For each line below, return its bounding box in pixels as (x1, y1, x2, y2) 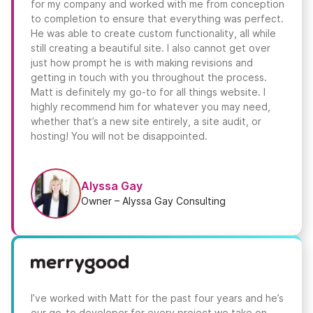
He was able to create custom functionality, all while (31, 27, 276, 40)
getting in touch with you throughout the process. (31, 71, 267, 84)
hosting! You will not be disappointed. (31, 130, 208, 143)
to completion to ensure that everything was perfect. (31, 13, 284, 25)
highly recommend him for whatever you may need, (31, 101, 270, 113)
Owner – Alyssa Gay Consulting (81, 194, 226, 207)
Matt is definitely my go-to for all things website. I (31, 86, 265, 99)
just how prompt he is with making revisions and (31, 57, 253, 69)
